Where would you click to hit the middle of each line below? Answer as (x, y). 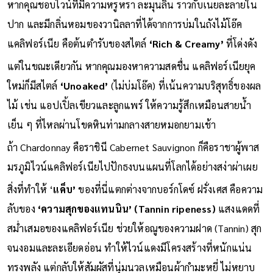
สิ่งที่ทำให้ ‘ (30, 205)
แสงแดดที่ (238, 224)
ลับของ (23, 224)
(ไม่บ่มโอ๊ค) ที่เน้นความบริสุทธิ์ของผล (186, 101)
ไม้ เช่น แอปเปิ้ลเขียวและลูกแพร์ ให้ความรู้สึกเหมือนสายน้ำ (129, 121)
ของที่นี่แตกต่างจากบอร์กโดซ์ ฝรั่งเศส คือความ (169, 205)
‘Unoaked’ (85, 101)
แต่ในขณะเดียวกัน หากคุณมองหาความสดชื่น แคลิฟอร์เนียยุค (131, 82)
